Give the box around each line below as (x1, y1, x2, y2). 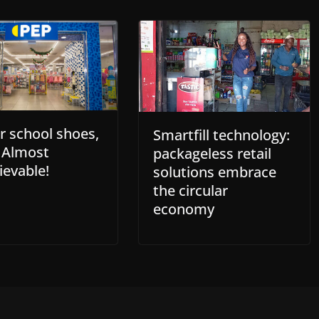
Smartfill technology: (152, 125, 290, 145)
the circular (152, 180, 228, 200)
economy (152, 199, 218, 219)
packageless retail (152, 143, 271, 163)
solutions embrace (152, 162, 276, 182)
